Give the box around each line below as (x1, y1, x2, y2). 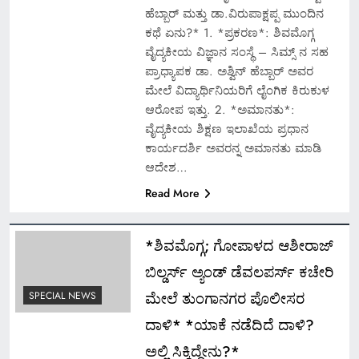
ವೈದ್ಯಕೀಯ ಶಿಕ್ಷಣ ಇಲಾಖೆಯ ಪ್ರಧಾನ (144, 119, 309, 138)
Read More (144, 184, 200, 201)
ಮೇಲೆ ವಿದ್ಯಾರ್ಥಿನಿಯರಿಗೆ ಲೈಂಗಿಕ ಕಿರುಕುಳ (144, 81, 329, 99)
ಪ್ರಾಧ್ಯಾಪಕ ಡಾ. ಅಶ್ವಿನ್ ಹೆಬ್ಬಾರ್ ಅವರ (144, 62, 313, 80)
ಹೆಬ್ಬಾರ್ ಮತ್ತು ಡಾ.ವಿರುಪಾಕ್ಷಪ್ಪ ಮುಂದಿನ (144, 4, 324, 22)
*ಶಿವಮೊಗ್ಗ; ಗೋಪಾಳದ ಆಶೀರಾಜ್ (144, 234, 333, 256)
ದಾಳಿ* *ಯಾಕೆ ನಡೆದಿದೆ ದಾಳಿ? (144, 313, 314, 336)
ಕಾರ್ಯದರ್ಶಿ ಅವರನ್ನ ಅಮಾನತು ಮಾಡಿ (144, 139, 321, 157)
